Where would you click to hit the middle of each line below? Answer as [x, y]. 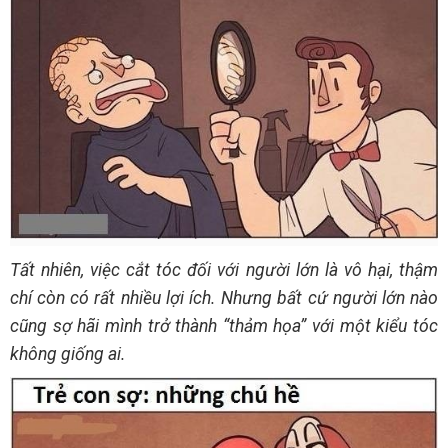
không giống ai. [68, 354]
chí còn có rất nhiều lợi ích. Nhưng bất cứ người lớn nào [224, 298]
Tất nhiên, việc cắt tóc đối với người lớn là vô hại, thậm [224, 270]
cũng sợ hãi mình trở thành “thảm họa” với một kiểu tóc [224, 326]
